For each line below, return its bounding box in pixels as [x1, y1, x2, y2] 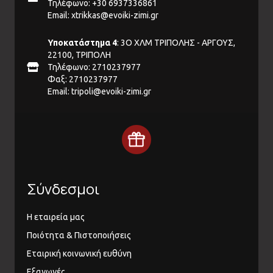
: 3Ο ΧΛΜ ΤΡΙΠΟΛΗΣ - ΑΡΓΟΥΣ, [117, 38, 235, 48]
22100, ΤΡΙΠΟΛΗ [48, 50, 111, 60]
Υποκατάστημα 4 [48, 38, 117, 48]
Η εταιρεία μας [27, 212, 85, 222]
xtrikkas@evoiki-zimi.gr [71, 10, 158, 21]
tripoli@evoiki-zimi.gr [71, 87, 151, 97]
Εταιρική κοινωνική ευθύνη [27, 249, 132, 259]
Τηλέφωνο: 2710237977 [48, 62, 141, 73]
